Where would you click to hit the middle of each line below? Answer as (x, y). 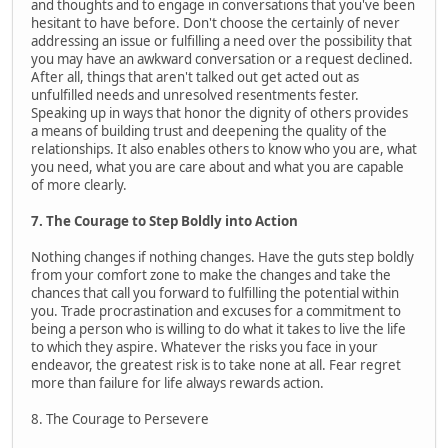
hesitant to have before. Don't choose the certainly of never (215, 22)
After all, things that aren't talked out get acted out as (195, 76)
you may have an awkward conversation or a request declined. (222, 58)
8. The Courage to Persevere (120, 418)
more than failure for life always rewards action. (177, 382)
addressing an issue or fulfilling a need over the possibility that (221, 40)
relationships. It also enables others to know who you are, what (224, 148)
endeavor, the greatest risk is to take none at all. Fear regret (216, 364)
